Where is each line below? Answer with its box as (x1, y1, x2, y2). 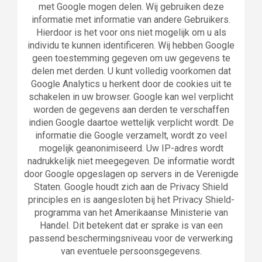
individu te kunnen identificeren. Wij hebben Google (27, 40, 235, 51)
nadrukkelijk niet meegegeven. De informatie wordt (27, 156, 235, 167)
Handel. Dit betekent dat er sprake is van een (39, 220, 223, 231)
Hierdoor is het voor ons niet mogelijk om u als (36, 27, 226, 38)
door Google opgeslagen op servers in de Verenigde (23, 168, 239, 180)
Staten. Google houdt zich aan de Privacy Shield (34, 181, 228, 192)
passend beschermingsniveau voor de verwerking (29, 233, 233, 244)
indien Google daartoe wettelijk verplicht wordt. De (28, 117, 234, 128)
